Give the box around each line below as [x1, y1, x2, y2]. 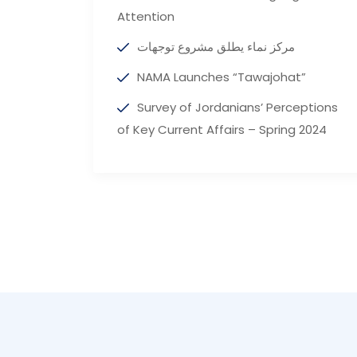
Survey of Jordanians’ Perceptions [137, 99, 338, 116]
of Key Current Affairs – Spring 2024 [117, 121, 327, 139]
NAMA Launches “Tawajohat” [137, 69, 306, 86]
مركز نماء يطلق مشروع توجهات [137, 38, 295, 56]
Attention [117, 8, 175, 25]
